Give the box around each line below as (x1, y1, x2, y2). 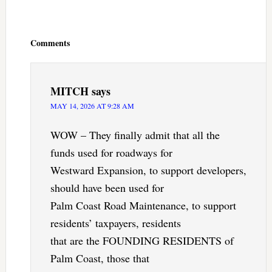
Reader (5, 11, 39, 27)
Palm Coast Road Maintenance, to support (50, 197, 236, 212)
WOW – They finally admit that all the (50, 127, 220, 142)
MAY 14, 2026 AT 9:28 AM (50, 100, 134, 110)
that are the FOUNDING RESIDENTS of (50, 233, 234, 248)
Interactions (5, 24, 62, 40)
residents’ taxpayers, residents (50, 215, 181, 230)
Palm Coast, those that (50, 250, 149, 265)
